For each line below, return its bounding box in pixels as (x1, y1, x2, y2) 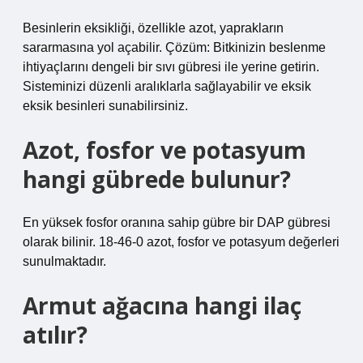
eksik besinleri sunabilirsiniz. (23, 99, 188, 113)
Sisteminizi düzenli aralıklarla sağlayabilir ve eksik (23, 79, 311, 93)
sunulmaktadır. (23, 254, 106, 268)
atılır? (23, 319, 88, 350)
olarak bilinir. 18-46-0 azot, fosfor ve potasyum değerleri (23, 235, 340, 249)
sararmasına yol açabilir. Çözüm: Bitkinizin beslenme (23, 41, 326, 54)
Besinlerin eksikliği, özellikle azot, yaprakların (23, 21, 284, 35)
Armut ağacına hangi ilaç (23, 290, 301, 321)
